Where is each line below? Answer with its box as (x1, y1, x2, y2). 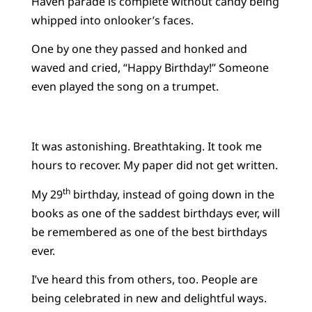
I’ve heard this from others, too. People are (31, 272, 258, 288)
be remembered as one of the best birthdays (31, 224, 267, 240)
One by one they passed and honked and (31, 41, 247, 57)
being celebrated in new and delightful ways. (31, 290, 267, 306)
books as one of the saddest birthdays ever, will (31, 205, 280, 221)
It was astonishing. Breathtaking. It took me (31, 139, 262, 155)
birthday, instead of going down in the (70, 186, 274, 202)
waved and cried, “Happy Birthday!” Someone (31, 60, 269, 76)
